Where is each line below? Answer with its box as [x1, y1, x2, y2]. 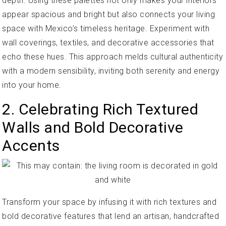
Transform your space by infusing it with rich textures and [2, 197, 216, 207]
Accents [2, 137, 60, 154]
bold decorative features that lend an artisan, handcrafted [2, 211, 219, 221]
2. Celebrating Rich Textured [2, 100, 198, 118]
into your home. [2, 80, 62, 90]
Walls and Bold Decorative [2, 119, 184, 136]
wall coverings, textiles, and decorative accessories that [2, 38, 214, 47]
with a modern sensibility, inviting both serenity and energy [2, 66, 219, 76]
